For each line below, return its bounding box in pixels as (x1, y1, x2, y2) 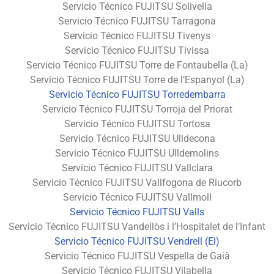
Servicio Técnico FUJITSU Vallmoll (62, 191, 212, 203)
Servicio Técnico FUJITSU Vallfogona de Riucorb (32, 176, 242, 188)
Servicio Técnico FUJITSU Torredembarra (48, 88, 226, 100)
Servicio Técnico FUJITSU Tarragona (58, 15, 216, 27)
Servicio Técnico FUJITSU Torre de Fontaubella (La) (26, 59, 248, 71)
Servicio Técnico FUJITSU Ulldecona (59, 132, 215, 144)
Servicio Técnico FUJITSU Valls (70, 206, 204, 218)
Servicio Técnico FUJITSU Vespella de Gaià (44, 250, 230, 262)
